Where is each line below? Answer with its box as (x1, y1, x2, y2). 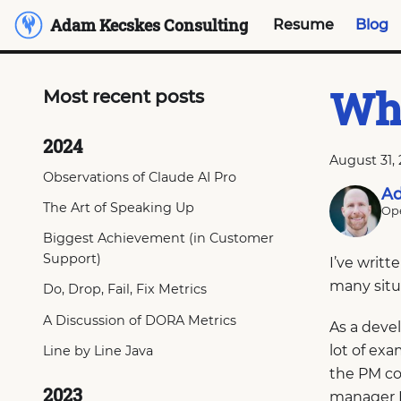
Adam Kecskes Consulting (50, 14, 248, 36)
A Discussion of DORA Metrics (43, 311, 236, 328)
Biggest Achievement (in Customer (43, 230, 274, 247)
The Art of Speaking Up (43, 199, 194, 216)
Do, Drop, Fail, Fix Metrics (43, 281, 207, 298)
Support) (43, 251, 101, 268)
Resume (273, 16, 334, 33)
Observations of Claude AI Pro (43, 168, 236, 185)
